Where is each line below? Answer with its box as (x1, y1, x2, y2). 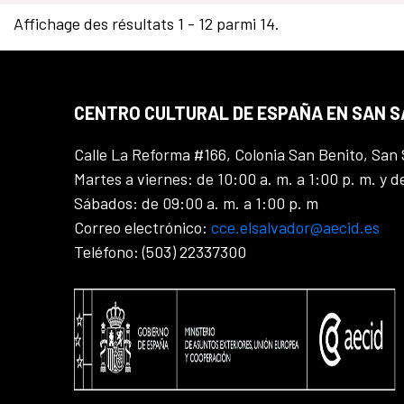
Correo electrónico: (74, 217, 211, 238)
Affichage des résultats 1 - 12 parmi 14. (13, 13, 280, 33)
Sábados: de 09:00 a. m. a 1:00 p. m (74, 193, 318, 214)
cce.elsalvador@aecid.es (211, 217, 380, 238)
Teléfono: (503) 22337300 (74, 242, 246, 262)
